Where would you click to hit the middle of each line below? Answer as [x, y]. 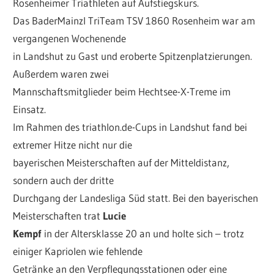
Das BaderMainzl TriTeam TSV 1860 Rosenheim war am [134, 21]
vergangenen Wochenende [70, 39]
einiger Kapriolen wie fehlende [78, 251]
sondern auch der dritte [64, 180]
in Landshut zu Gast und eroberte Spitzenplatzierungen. [133, 56]
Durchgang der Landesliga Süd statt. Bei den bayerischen [136, 198]
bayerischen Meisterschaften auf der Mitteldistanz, [121, 163]
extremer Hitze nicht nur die [73, 145]
